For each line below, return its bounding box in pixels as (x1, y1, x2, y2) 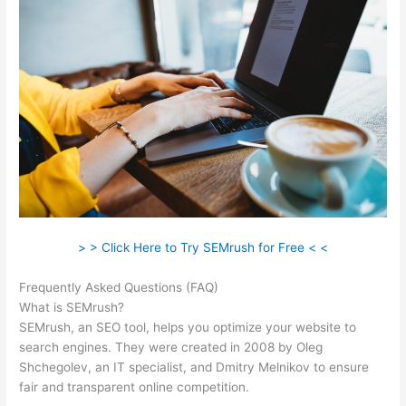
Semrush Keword (222, 279, 322, 295)
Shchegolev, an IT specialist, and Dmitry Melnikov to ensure (19, 359, 370, 374)
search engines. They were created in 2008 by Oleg (19, 339, 324, 354)
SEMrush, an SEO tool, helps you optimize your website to (19, 319, 357, 334)
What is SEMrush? (19, 299, 125, 314)
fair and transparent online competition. (19, 379, 250, 394)
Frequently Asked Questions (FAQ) (19, 279, 223, 295)
